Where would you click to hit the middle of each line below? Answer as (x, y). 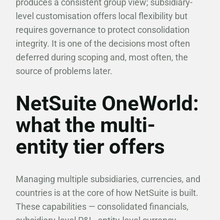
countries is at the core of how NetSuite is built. (107, 193)
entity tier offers (90, 147)
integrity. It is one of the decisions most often (103, 43)
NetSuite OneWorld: (107, 103)
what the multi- (86, 125)
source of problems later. (64, 71)
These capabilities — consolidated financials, (102, 206)
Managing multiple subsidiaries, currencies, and (108, 179)
